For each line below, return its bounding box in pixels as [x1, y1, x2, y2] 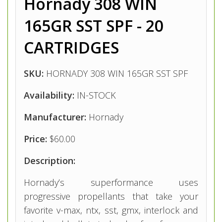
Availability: [24, 89, 74, 102]
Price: [24, 133, 50, 145]
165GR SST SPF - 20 [24, 15, 164, 37]
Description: [24, 155, 75, 167]
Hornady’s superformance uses [24, 176, 198, 189]
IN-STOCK [74, 89, 116, 102]
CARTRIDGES [24, 37, 119, 58]
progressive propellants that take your [24, 190, 198, 203]
